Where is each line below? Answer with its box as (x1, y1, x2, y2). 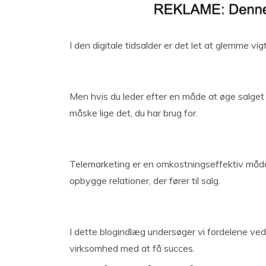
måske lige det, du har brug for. (69, 107, 198, 119)
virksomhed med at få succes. (69, 242, 195, 254)
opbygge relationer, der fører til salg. (69, 175, 220, 186)
